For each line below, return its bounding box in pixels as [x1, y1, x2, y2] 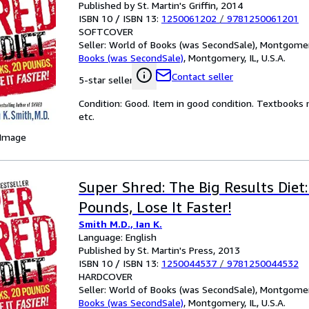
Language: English [79, 231, 157, 243]
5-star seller [79, 74, 133, 86]
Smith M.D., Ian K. [79, 218, 162, 230]
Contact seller [172, 70, 233, 82]
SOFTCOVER [79, 26, 133, 37]
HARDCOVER [79, 270, 132, 282]
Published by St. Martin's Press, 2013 [79, 244, 240, 256]
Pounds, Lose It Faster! [79, 199, 231, 216]
